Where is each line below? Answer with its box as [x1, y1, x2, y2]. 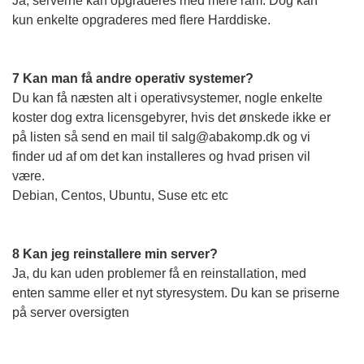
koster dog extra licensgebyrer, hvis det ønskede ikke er [12, 110, 331, 124]
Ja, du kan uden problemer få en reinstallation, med [12, 266, 306, 280]
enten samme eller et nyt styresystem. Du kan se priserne [12, 286, 340, 300]
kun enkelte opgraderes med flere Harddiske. [12, 13, 274, 27]
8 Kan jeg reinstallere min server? [12, 247, 218, 261]
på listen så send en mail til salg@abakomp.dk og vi [12, 130, 310, 144]
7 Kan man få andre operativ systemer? [12, 71, 253, 85]
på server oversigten [12, 305, 129, 319]
